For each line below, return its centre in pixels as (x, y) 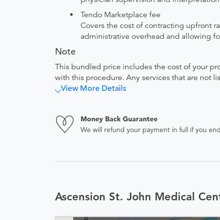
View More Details (94, 88)
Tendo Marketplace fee (121, 15)
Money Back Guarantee (119, 119)
